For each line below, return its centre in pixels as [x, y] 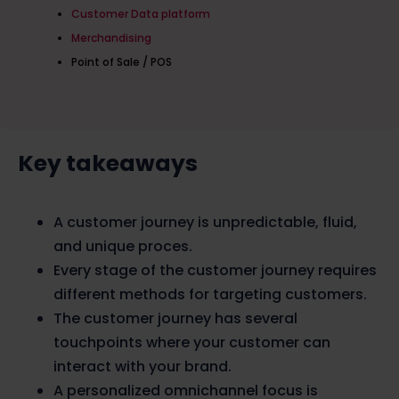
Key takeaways [108, 163]
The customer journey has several [175, 318]
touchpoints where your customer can [192, 342]
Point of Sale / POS [121, 61]
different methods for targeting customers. [210, 294]
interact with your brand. [142, 366]
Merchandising [111, 37]
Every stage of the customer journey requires [215, 270]
